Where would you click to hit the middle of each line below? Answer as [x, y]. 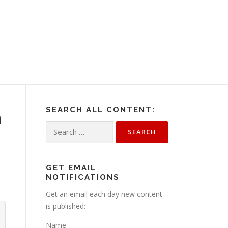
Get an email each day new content [104, 194]
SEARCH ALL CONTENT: [101, 110]
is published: [66, 206]
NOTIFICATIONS [83, 177]
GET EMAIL [71, 168]
